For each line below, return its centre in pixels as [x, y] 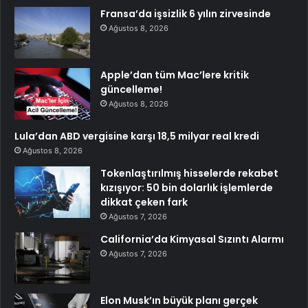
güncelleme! [131, 90]
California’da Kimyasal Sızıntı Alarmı [192, 240]
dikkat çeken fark [144, 202]
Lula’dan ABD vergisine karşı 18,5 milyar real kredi [137, 136]
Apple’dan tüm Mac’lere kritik [175, 75]
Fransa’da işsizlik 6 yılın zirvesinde [186, 14]
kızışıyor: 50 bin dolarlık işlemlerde [187, 188]
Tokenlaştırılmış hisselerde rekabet [189, 174]
